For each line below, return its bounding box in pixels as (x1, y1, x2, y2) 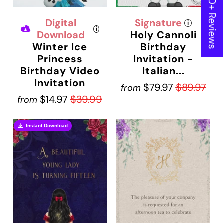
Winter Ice (32, 40, 87, 54)
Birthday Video (20, 64, 100, 78)
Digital (45, 16, 77, 30)
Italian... (142, 64, 185, 78)
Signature (135, 16, 182, 30)
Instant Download (26, 123, 68, 129)
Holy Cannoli (130, 28, 197, 42)
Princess (37, 52, 83, 66)
